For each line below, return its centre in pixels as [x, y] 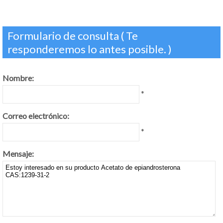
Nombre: [18, 78]
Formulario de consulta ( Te [73, 36]
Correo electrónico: [36, 116]
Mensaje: [18, 154]
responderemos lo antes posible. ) [90, 49]
